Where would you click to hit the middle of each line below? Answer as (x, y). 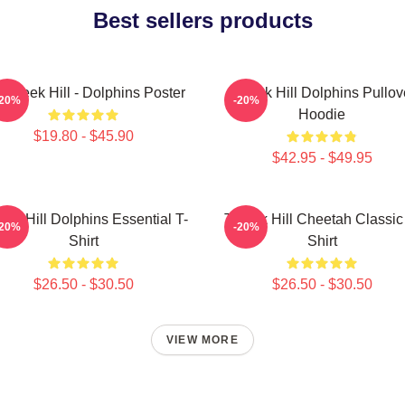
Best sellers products (202, 20)
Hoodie (322, 114)
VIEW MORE (202, 340)
